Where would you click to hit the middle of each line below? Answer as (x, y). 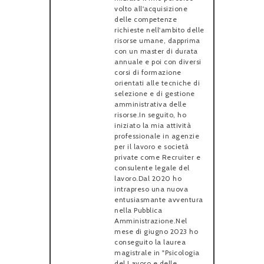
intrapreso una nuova (151, 189)
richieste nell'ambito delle (159, 29)
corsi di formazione (148, 72)
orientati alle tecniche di (157, 82)
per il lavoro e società (152, 146)
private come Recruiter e (157, 157)
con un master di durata (156, 51)
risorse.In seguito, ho (150, 114)
